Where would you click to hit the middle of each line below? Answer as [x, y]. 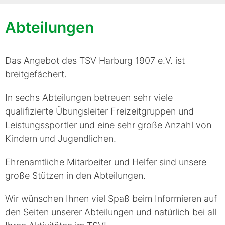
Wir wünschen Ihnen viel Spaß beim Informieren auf [111, 199]
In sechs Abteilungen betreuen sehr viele [89, 97]
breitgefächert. [36, 74]
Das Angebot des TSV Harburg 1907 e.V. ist [95, 61]
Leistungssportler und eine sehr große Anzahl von [108, 125]
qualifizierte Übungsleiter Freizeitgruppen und [99, 111]
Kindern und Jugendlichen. [61, 138]
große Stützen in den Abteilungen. [75, 175]
